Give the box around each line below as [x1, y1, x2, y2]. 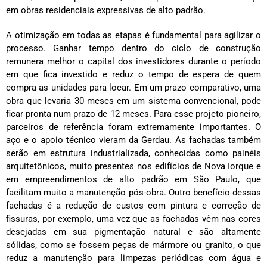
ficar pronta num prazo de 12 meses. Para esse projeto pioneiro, [6, 108, 261, 119]
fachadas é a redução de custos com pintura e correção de [6, 200, 261, 211]
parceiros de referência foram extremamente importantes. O [6, 121, 261, 132]
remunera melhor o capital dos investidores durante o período [6, 55, 261, 67]
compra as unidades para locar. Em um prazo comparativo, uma [6, 82, 261, 93]
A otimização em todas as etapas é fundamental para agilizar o [6, 29, 261, 41]
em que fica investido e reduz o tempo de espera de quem [6, 69, 261, 80]
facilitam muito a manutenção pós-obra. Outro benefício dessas [6, 187, 261, 198]
